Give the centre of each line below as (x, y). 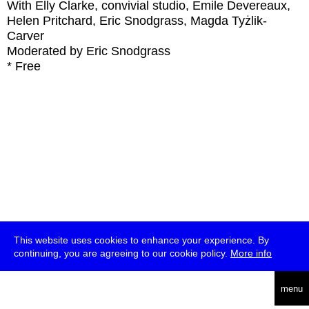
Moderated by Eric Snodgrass (89, 51)
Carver (26, 36)
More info (251, 253)
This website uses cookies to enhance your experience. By (141, 240)
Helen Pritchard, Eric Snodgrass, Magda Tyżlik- (137, 21)
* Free (24, 66)
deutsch (54, 288)
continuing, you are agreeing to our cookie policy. (122, 253)
